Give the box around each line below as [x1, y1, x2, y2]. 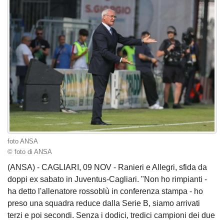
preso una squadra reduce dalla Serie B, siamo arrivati [7, 199, 200, 208]
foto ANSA [7, 137, 38, 145]
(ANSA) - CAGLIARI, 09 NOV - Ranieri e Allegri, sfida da [7, 163, 207, 172]
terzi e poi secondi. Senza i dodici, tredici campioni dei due [7, 211, 215, 220]
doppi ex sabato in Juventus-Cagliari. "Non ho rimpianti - [7, 175, 207, 184]
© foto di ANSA [7, 148, 52, 155]
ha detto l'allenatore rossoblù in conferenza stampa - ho [7, 187, 203, 196]
